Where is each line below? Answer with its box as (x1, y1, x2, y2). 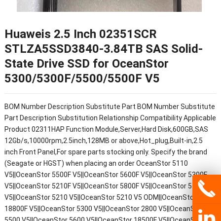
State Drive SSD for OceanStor (4, 57, 169, 71)
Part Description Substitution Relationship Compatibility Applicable (4, 114, 216, 122)
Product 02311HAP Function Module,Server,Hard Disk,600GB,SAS (4, 125, 208, 134)
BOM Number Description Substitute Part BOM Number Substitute (4, 103, 215, 111)
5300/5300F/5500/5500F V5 (4, 72, 160, 86)
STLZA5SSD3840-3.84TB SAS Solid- (4, 42, 203, 56)
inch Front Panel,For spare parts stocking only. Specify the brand (4, 148, 207, 156)
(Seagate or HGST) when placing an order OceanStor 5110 (4, 159, 188, 168)
